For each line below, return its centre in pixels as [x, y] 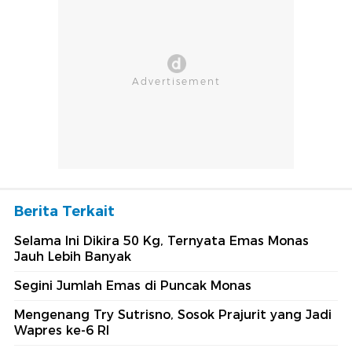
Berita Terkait [64, 212]
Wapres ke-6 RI [62, 331]
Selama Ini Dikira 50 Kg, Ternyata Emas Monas [161, 241]
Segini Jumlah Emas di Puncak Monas [133, 286]
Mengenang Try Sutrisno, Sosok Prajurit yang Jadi [173, 315]
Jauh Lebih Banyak [73, 257]
